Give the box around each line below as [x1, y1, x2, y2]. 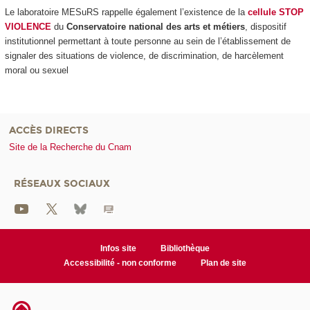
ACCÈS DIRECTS [9, 125, 89, 137]
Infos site [100, 243, 136, 253]
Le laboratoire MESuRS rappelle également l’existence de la [4, 7, 248, 18]
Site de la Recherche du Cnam [9, 142, 131, 153]
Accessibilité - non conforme [63, 257, 176, 268]
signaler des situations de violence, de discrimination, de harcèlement [4, 51, 284, 62]
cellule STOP [247, 7, 304, 18]
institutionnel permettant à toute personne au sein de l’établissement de [4, 36, 291, 47]
